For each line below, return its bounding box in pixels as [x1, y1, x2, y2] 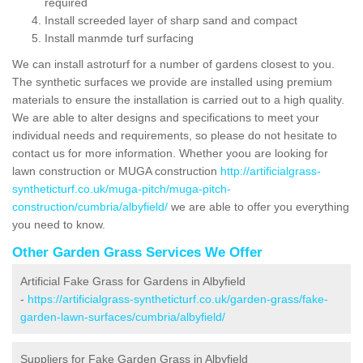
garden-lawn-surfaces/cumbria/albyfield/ [20, 310, 225, 323]
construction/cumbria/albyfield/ [12, 199, 168, 213]
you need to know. [12, 217, 109, 231]
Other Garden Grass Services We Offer [12, 244, 263, 260]
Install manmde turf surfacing [45, 31, 194, 45]
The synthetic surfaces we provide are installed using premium [12, 75, 332, 88]
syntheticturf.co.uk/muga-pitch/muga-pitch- [12, 181, 231, 195]
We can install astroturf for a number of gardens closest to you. [12, 57, 335, 70]
